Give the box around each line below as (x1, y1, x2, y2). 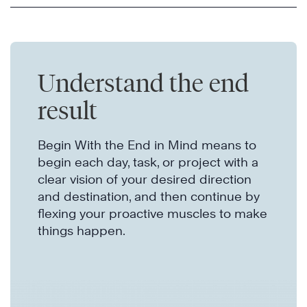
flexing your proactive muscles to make (38, 206, 267, 221)
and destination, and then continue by (38, 189, 260, 204)
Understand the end (38, 68, 249, 99)
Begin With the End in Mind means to (38, 138, 256, 153)
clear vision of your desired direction (38, 172, 251, 187)
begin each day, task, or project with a (38, 155, 258, 170)
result (38, 95, 97, 126)
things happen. (38, 223, 125, 238)
